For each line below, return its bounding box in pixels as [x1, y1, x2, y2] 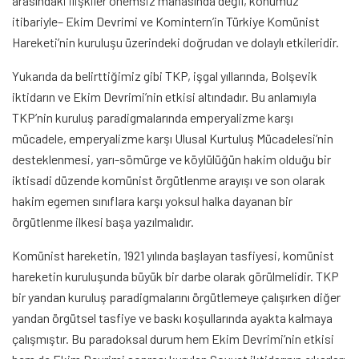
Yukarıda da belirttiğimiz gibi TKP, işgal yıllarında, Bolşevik [12, 68, 317, 83]
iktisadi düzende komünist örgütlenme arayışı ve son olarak [12, 172, 325, 188]
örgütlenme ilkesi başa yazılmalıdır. [12, 214, 194, 229]
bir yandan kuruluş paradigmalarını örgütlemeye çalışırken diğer [12, 289, 341, 305]
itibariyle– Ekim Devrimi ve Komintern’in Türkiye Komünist [12, 14, 320, 29]
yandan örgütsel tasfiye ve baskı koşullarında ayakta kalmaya [12, 310, 333, 325]
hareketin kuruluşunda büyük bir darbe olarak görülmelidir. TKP [12, 268, 339, 284]
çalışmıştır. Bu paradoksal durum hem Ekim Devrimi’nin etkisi [12, 331, 334, 346]
